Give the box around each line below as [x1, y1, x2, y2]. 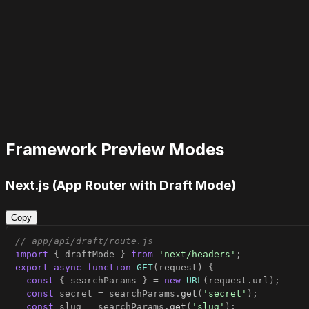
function [87, 261, 131, 272]
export [15, 261, 48, 272]
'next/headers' [159, 248, 236, 259]
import [15, 248, 48, 259]
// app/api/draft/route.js [15, 235, 153, 246]
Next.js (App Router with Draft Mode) [6, 177, 236, 194]
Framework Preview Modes [6, 139, 224, 160]
